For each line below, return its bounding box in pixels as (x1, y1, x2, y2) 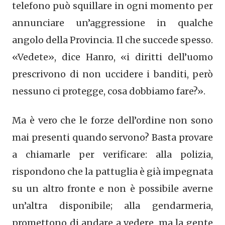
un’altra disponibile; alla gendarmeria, (12, 199, 213, 211)
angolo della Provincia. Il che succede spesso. (12, 34, 213, 46)
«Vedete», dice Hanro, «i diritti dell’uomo (12, 51, 213, 63)
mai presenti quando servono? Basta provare (12, 131, 213, 143)
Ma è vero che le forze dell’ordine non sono (12, 114, 213, 126)
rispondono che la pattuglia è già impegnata (12, 165, 213, 177)
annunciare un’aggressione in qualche (12, 17, 213, 29)
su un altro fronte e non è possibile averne (12, 182, 213, 194)
